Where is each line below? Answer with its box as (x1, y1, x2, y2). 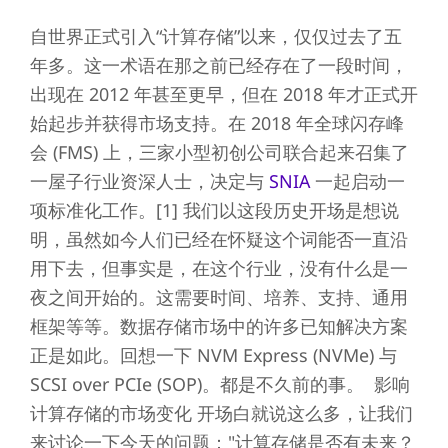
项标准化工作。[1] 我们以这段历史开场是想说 (29, 198, 399, 223)
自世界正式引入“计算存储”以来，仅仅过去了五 (29, 24, 402, 49)
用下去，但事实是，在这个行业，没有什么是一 (29, 256, 408, 281)
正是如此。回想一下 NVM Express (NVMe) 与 (29, 343, 397, 368)
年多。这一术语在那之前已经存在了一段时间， (29, 53, 408, 78)
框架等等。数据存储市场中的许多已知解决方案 (29, 314, 408, 339)
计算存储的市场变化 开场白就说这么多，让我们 (29, 401, 413, 426)
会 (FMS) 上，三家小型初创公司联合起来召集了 (29, 140, 409, 165)
